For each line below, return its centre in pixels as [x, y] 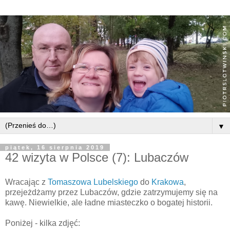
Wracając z [26, 182]
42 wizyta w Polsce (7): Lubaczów [97, 157]
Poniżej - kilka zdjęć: [43, 223]
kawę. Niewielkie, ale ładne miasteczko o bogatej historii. [109, 202]
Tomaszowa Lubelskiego [93, 182]
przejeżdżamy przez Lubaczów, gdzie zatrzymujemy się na [111, 192]
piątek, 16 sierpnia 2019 [55, 147]
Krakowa [168, 182]
